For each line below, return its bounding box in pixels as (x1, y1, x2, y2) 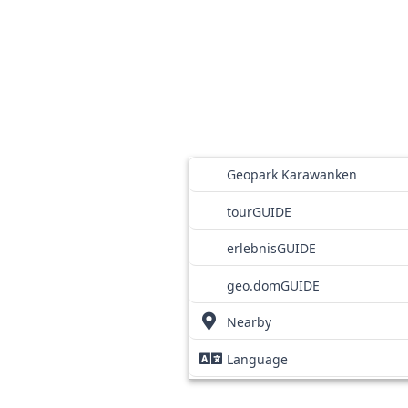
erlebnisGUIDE (226, 240, 316, 257)
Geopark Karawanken (226, 166, 357, 183)
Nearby (226, 313, 271, 331)
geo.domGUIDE (226, 276, 320, 294)
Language (226, 350, 288, 368)
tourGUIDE (226, 202, 291, 220)
